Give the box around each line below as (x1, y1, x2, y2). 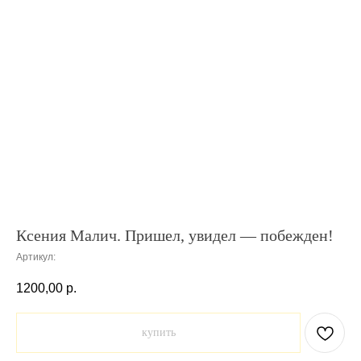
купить (141, 326, 176, 339)
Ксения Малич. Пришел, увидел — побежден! (16, 226, 334, 244)
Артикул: (16, 251, 56, 263)
